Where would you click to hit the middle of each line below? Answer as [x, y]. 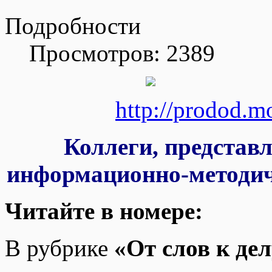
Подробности [73, 26]
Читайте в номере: [104, 211]
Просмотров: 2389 [122, 53]
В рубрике [59, 248]
